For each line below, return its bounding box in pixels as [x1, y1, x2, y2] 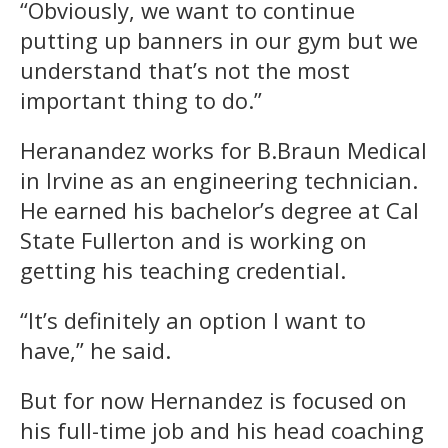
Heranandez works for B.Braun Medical [20, 134, 427, 165]
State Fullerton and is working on [20, 224, 367, 255]
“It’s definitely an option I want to [20, 304, 366, 335]
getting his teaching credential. [20, 254, 346, 285]
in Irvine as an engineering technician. [20, 164, 418, 195]
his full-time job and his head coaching [20, 414, 424, 445]
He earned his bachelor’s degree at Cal [20, 194, 419, 225]
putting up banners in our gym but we [20, 24, 418, 55]
